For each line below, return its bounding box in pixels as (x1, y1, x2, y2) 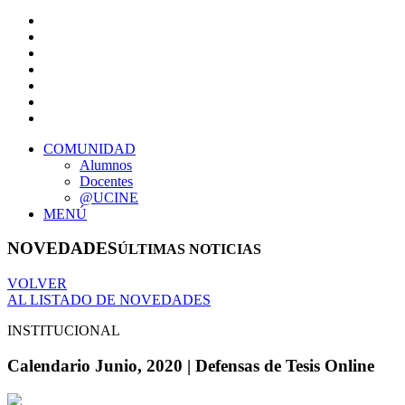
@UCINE (80, 189, 138, 205)
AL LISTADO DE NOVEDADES (7, 292, 211, 308)
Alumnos (80, 156, 132, 173)
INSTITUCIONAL (7, 323, 120, 339)
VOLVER (7, 276, 67, 292)
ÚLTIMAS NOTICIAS (118, 241, 261, 258)
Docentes (80, 173, 133, 189)
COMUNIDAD (43, 140, 136, 156)
